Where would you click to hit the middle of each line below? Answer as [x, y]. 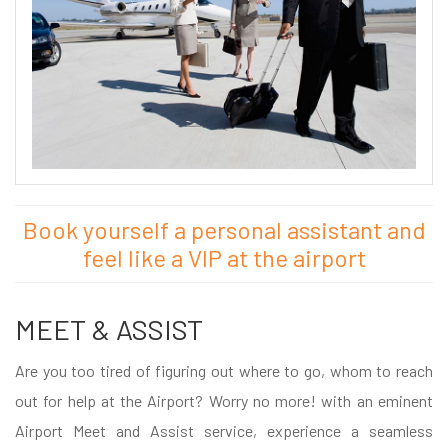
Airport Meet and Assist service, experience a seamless [224, 430]
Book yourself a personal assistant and [224, 229]
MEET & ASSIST [109, 329]
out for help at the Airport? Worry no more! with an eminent [224, 400]
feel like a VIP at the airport [224, 257]
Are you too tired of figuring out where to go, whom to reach [224, 370]
